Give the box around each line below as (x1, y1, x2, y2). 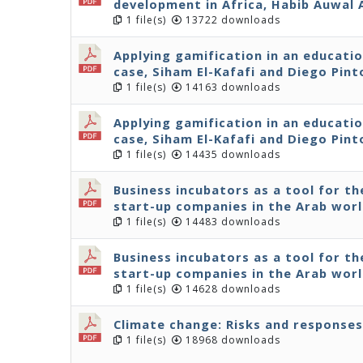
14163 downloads (182, 80, 280, 94)
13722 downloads (182, 13, 280, 27)
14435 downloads (182, 147, 280, 161)
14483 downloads (182, 215, 280, 228)
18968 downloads (182, 333, 280, 347)
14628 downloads (182, 282, 280, 296)
